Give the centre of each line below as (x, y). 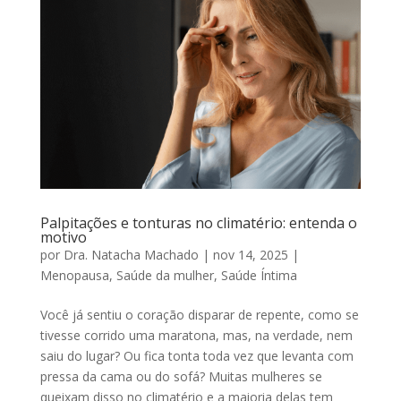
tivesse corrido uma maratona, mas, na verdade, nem (196, 336)
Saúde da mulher (165, 276)
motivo (63, 238)
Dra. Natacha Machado (131, 255)
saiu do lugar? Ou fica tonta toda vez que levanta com (196, 356)
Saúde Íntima (259, 276)
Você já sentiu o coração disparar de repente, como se (199, 315)
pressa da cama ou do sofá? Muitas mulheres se (181, 377)
